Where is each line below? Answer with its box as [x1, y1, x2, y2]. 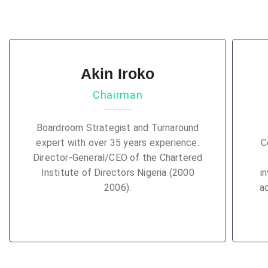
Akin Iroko [80, 65, 155, 82]
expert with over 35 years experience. [36, 137, 199, 148]
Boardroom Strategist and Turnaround [36, 122, 199, 133]
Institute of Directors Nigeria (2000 [41, 167, 194, 178]
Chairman [92, 89, 143, 101]
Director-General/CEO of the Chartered [32, 152, 203, 163]
